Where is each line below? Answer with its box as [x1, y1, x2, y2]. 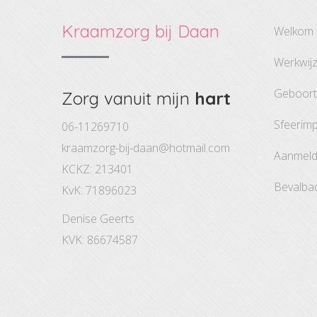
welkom [283, 23, 313, 39]
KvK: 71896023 [62, 183, 137, 198]
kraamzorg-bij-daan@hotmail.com [62, 140, 230, 156]
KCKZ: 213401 [62, 161, 133, 177]
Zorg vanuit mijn [62, 88, 195, 109]
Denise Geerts [62, 211, 134, 226]
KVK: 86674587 [62, 232, 138, 248]
